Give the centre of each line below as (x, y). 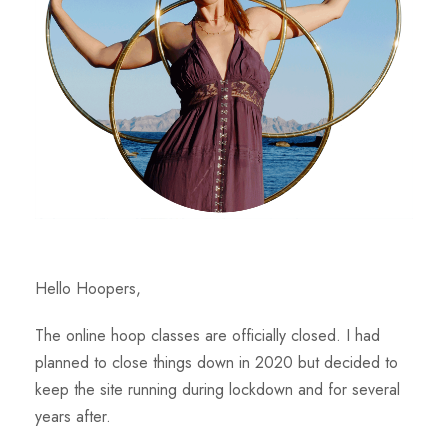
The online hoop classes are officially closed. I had (207, 335)
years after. (75, 416)
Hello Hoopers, (88, 288)
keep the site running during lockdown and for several (217, 389)
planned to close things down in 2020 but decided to (216, 362)
